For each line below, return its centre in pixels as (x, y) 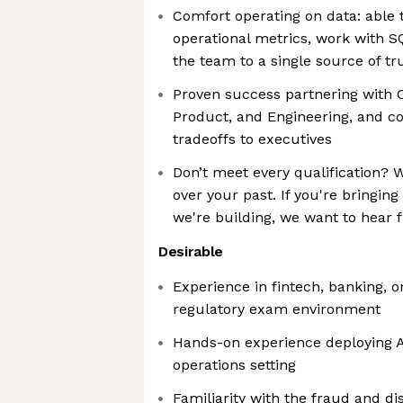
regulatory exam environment (277, 309)
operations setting (234, 365)
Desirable (191, 251)
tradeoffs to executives (252, 139)
